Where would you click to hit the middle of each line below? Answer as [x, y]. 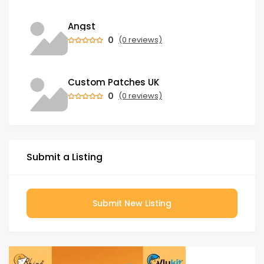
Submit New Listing [132, 203]
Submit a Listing [65, 157]
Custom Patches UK [113, 82]
